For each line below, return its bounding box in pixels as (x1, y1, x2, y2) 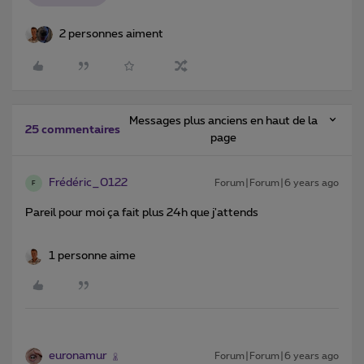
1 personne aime (49, 250, 136, 262)
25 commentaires (25, 124, 120, 136)
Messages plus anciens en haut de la (128, 115, 318, 128)
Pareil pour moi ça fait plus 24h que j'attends (25, 207, 261, 219)
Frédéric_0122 (49, 177, 128, 189)
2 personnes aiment (59, 28, 163, 41)
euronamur (49, 350, 107, 362)
